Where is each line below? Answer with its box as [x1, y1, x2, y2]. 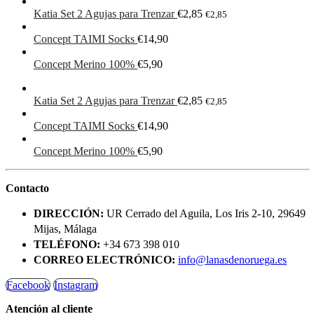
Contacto [6, 182, 49, 194]
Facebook [6, 278, 50, 291]
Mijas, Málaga [34, 222, 97, 235]
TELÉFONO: [34, 238, 100, 250]
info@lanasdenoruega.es [178, 253, 287, 266]
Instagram [54, 278, 97, 291]
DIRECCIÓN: [34, 207, 104, 219]
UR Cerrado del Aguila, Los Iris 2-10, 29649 [107, 207, 306, 219]
